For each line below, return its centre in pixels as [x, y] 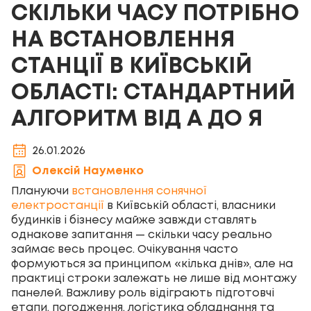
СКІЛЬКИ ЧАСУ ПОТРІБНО [155, 14]
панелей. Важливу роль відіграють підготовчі [143, 293]
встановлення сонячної [139, 191]
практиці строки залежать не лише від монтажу [154, 279]
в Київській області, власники [190, 206]
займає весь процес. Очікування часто [125, 250]
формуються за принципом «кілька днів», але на [152, 264]
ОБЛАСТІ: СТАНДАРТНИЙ [153, 93]
